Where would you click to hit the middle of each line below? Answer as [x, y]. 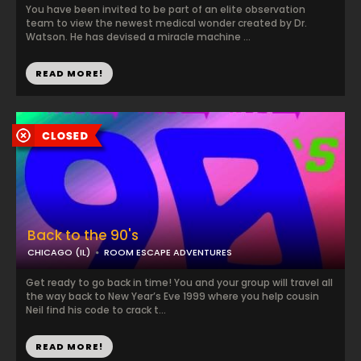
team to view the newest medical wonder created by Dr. [166, 23]
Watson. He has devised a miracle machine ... [138, 37]
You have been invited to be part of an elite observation [166, 9]
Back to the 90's [83, 235]
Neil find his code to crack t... [96, 310]
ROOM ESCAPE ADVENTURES [168, 252]
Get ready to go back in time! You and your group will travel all [179, 282]
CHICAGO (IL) [59, 252]
